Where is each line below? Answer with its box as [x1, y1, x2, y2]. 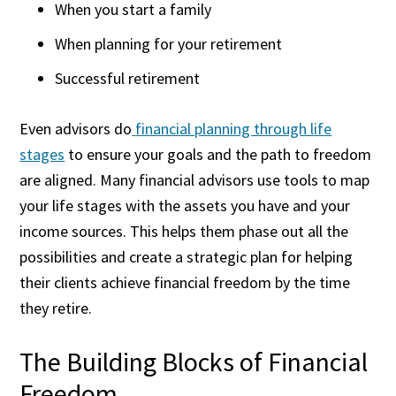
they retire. [19, 298, 93, 318]
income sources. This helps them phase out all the [19, 221, 349, 241]
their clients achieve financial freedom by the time [19, 272, 351, 293]
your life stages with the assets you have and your [19, 195, 351, 216]
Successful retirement [55, 68, 201, 88]
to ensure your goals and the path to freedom [65, 144, 372, 164]
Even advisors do [19, 118, 133, 139]
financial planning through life [135, 118, 332, 139]
